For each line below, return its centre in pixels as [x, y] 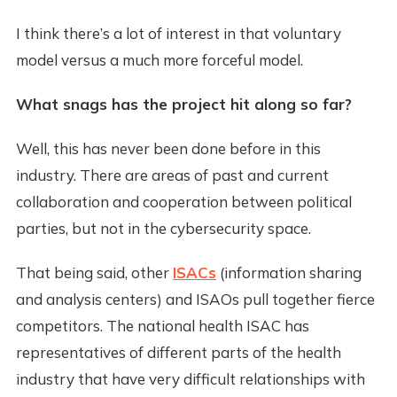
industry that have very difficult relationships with [190, 379]
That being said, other [94, 273]
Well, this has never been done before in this [168, 149]
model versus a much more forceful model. [159, 60]
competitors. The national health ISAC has [162, 326]
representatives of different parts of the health [178, 353]
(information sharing [288, 273]
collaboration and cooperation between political [183, 202]
